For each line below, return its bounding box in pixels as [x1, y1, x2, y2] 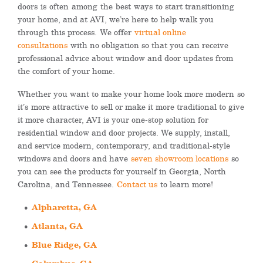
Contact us [117, 178, 157, 190]
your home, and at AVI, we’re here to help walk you [18, 13, 214, 25]
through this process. [18, 26, 100, 38]
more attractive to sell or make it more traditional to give [28, 100, 244, 113]
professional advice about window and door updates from [18, 52, 233, 64]
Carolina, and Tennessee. [18, 178, 117, 190]
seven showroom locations [131, 152, 228, 164]
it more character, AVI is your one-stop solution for [18, 113, 208, 126]
